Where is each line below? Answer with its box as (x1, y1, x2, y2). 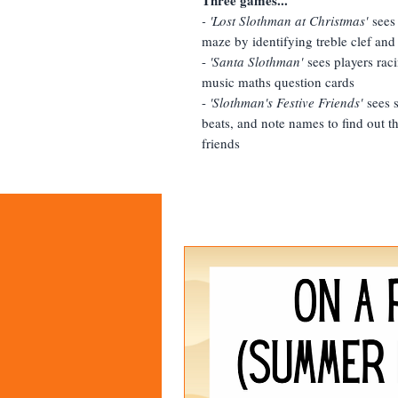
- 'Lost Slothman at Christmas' (202, 11, 371, 29)
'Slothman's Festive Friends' (206, 92, 362, 111)
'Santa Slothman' (210, 52, 303, 70)
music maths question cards (202, 72, 359, 91)
